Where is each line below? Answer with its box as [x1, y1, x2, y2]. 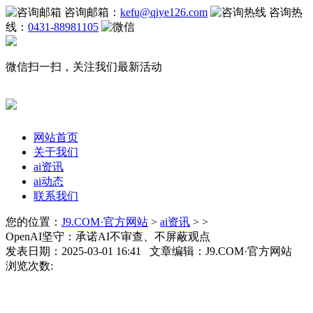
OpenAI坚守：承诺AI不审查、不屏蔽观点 [6, 230, 210, 242]
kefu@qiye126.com [120, 6, 208, 18]
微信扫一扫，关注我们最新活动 [6, 61, 162, 73]
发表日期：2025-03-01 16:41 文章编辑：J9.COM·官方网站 [6, 245, 300, 257]
